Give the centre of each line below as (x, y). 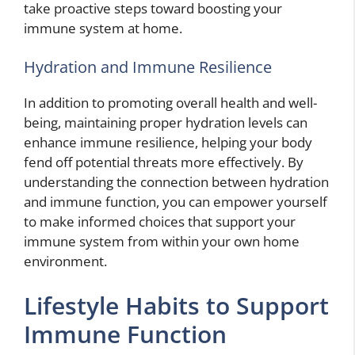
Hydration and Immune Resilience (148, 67)
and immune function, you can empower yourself (176, 202)
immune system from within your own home (162, 242)
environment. (65, 261)
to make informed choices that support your (160, 222)
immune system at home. (103, 28)
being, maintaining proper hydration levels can (166, 123)
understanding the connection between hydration (176, 182)
